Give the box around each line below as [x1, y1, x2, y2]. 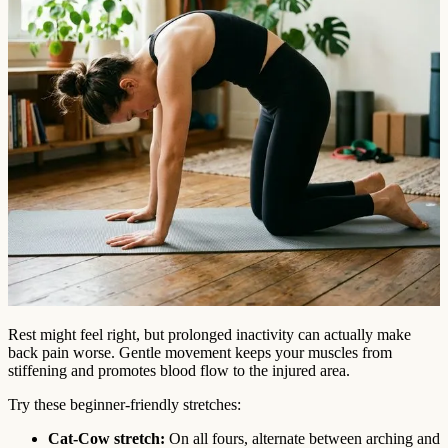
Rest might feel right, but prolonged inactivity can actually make [8, 326, 411, 344]
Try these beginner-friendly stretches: [8, 396, 241, 414]
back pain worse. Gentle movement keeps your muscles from [8, 344, 392, 362]
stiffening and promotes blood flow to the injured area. [8, 362, 350, 380]
